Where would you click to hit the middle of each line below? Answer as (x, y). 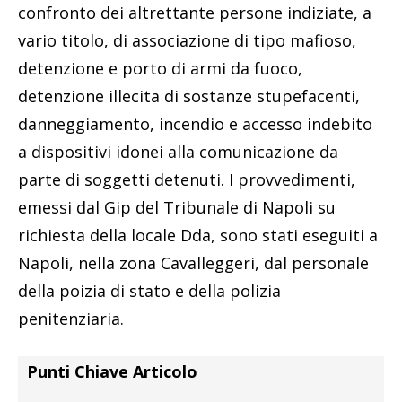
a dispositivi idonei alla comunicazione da (178, 152)
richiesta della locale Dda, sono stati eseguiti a (198, 236)
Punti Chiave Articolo (112, 372)
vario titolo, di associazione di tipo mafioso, (187, 41)
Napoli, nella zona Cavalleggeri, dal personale (193, 263)
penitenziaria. (71, 319)
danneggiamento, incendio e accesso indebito (195, 124)
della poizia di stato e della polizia (149, 291)
